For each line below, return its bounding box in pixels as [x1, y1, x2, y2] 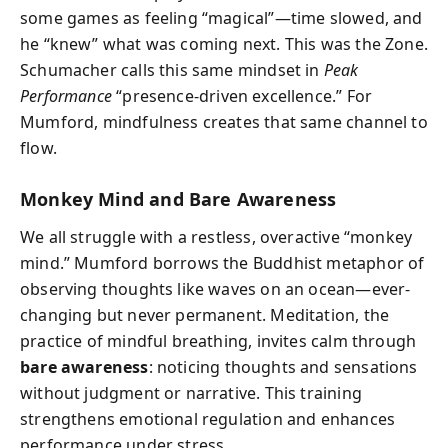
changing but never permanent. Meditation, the [20, 304, 390, 326]
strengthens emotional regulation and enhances [20, 408, 396, 430]
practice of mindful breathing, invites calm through [20, 330, 417, 352]
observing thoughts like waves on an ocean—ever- [20, 278, 411, 300]
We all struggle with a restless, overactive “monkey [20, 226, 413, 248]
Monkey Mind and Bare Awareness [20, 186, 337, 211]
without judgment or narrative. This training [20, 382, 362, 404]
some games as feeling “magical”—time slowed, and [20, 6, 423, 29]
